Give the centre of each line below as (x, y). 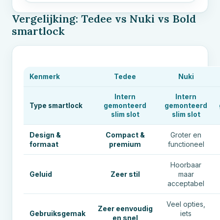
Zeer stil (125, 174)
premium (125, 144)
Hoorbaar (186, 165)
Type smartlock (56, 105)
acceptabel (186, 183)
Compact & (125, 135)
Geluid (41, 174)
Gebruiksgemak (57, 213)
